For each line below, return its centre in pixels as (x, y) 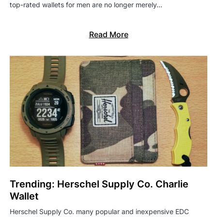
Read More (108, 35)
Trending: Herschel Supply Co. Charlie (99, 184)
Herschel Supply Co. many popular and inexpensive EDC (99, 212)
